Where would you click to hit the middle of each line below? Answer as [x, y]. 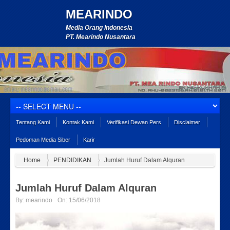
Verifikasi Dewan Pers [134, 122]
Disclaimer [187, 122]
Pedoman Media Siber [43, 140]
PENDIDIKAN [72, 160]
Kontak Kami [78, 122]
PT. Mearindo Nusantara [101, 37]
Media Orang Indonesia [99, 28]
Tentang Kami [33, 122]
